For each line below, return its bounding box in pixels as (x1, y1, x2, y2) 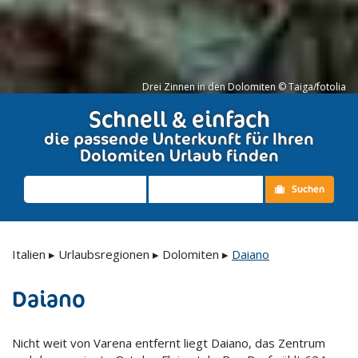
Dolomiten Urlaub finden (79, 145, 279, 166)
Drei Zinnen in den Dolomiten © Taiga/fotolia (142, 80, 346, 93)
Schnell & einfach (88, 105, 270, 133)
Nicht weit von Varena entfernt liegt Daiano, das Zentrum (12, 335, 325, 351)
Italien (12, 246, 46, 262)
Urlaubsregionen (58, 246, 149, 262)
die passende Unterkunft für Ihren (44, 128, 314, 149)
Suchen (292, 183, 324, 195)
